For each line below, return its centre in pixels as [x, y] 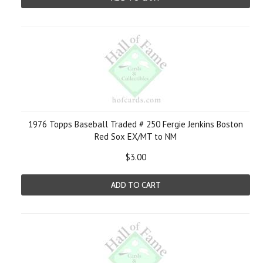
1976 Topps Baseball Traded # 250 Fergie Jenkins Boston [136, 124]
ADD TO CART [136, 185]
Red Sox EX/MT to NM [136, 136]
